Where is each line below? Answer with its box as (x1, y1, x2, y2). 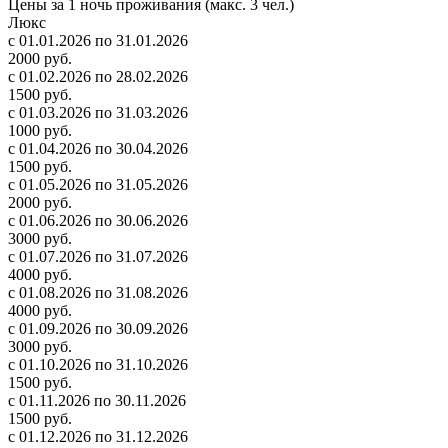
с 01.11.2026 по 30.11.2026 (8, 392, 186, 410)
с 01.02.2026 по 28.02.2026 (8, 68, 188, 86)
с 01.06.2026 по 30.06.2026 (8, 212, 188, 230)
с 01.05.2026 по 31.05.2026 (8, 176, 188, 194)
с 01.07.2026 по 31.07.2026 (8, 248, 188, 266)
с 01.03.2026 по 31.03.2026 (8, 104, 188, 122)
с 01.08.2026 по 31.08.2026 (8, 284, 188, 302)
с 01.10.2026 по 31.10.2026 (8, 356, 188, 374)
